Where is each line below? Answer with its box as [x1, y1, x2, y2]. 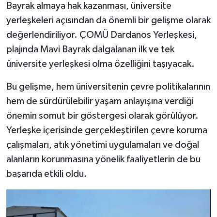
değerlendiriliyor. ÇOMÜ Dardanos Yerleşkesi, [6, 30, 197, 40]
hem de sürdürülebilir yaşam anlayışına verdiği [6, 96, 194, 107]
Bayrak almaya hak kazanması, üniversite [6, 1, 171, 11]
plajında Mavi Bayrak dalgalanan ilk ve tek [6, 45, 174, 55]
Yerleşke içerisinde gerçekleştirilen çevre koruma [6, 125, 207, 136]
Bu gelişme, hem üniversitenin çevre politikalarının [6, 82, 210, 92]
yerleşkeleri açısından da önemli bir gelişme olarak [6, 15, 211, 26]
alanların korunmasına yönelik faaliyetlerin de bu [6, 155, 201, 165]
